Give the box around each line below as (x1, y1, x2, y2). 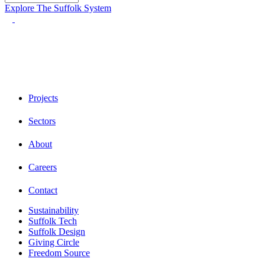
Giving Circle (28, 237, 79, 248)
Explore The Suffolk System (5, 3, 111, 14)
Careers (28, 162, 57, 173)
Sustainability (28, 205, 79, 216)
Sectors (28, 116, 56, 127)
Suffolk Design (28, 227, 85, 237)
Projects (28, 93, 58, 104)
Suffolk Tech (28, 216, 77, 227)
